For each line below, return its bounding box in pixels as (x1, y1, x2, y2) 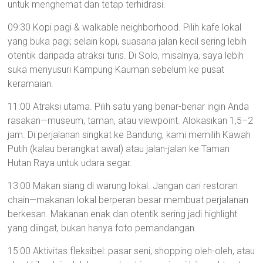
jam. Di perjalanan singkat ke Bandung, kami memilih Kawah (8, 129, 251, 140)
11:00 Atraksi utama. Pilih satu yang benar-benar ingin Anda (8, 101, 249, 112)
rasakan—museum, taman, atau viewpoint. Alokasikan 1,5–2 (8, 115, 254, 126)
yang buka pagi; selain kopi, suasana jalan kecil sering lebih (8, 36, 247, 47)
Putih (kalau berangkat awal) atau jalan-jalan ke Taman (8, 143, 230, 154)
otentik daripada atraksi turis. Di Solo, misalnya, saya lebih (8, 50, 244, 61)
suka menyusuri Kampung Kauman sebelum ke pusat (8, 64, 225, 75)
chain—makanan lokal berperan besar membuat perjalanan (8, 194, 249, 205)
